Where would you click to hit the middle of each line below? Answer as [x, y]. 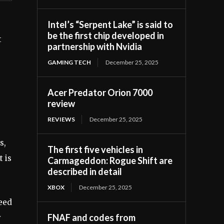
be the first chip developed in [106, 35]
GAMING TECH [69, 62]
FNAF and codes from [92, 217]
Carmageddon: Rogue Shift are [110, 160]
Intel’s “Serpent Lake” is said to [110, 24]
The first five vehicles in [95, 149]
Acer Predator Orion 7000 [100, 92]
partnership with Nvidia [95, 46]
